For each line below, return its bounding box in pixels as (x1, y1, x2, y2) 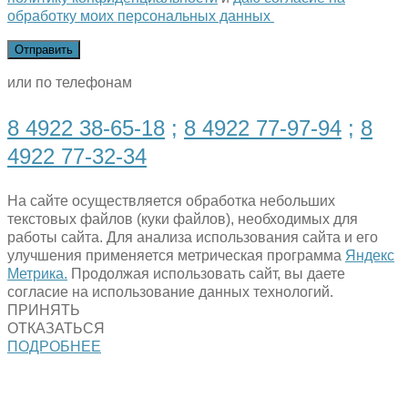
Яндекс (345, 247, 394, 263)
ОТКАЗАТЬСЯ (7, 320, 105, 336)
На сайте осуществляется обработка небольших (7, 192, 335, 209)
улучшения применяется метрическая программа (7, 247, 345, 263)
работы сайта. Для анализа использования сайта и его (7, 229, 378, 245)
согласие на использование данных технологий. (7, 283, 333, 300)
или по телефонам (7, 74, 132, 90)
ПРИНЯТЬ (7, 301, 80, 318)
